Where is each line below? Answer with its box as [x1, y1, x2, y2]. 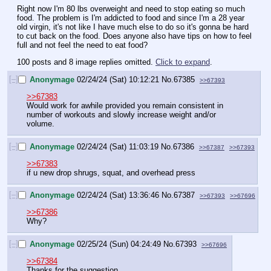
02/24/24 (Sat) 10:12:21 [77, 74, 159, 84]
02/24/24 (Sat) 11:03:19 [77, 142, 158, 151]
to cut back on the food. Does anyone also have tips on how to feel [17, 31, 252, 41]
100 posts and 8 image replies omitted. [17, 57, 155, 67]
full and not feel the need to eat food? [17, 40, 148, 50]
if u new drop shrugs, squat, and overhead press [27, 168, 195, 177]
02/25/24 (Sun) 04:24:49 [77, 239, 161, 249]
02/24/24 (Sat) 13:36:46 [77, 191, 159, 200]
